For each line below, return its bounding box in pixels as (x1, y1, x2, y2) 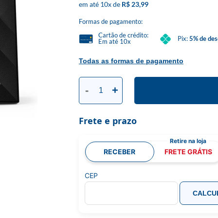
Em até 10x (98, 37, 131, 45)
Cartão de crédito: (98, 31, 148, 39)
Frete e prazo (79, 115, 137, 127)
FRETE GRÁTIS (164, 147, 213, 156)
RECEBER (104, 147, 136, 156)
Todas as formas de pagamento (79, 57, 183, 65)
